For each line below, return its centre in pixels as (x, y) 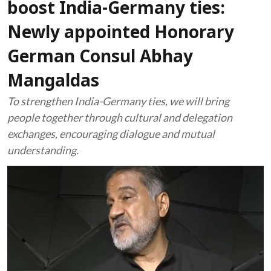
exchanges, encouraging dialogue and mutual (111, 134)
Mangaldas (53, 82)
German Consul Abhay (100, 58)
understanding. (43, 150)
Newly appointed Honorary (121, 34)
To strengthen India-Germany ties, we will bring (118, 101)
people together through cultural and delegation (120, 117)
